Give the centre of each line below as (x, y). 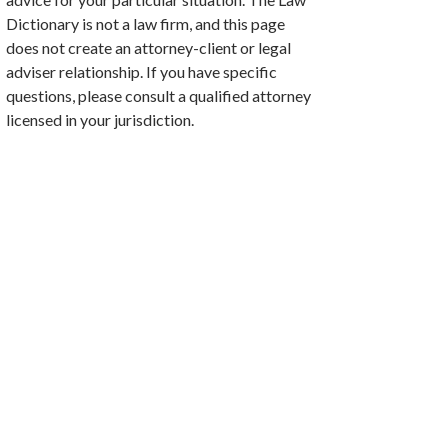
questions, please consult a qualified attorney (158, 95)
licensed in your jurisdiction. (100, 119)
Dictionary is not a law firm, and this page (145, 23)
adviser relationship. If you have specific (141, 71)
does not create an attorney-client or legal (148, 47)
